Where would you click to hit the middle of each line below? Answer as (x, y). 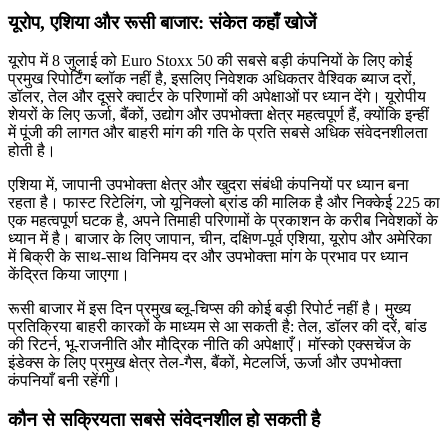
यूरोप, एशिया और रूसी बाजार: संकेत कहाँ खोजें (162, 22)
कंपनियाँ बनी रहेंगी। (64, 381)
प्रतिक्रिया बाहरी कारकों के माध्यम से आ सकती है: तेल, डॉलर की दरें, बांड (217, 327)
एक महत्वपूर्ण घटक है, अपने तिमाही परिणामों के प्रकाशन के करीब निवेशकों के (223, 221)
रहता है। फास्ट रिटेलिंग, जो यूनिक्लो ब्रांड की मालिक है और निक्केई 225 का (224, 203)
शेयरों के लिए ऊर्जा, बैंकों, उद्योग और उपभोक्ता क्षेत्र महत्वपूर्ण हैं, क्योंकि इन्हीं (218, 115)
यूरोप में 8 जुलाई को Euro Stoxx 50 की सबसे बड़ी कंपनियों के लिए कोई (210, 61)
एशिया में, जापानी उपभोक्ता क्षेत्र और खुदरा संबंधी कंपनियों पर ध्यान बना (208, 185)
